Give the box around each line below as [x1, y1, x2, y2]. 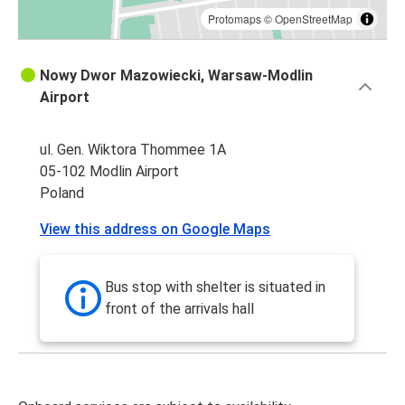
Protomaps [208, 11, 261, 27]
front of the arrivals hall [105, 300, 254, 318]
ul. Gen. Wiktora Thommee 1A [40, 141, 226, 159]
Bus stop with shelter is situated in [105, 278, 325, 297]
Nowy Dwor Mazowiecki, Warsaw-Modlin [40, 67, 313, 85]
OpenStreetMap [275, 11, 353, 27]
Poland [40, 184, 84, 202]
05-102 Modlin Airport [40, 163, 179, 181]
